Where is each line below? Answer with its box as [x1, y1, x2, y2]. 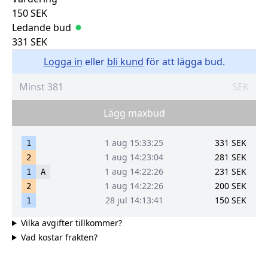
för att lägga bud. [145, 54, 225, 68]
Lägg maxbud [103, 106, 165, 120]
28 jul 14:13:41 [105, 194, 163, 206]
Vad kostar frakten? [20, 231, 98, 243]
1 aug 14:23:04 [105, 151, 163, 163]
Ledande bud [12, 20, 71, 34]
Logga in [43, 54, 83, 68]
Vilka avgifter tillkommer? [20, 217, 122, 229]
